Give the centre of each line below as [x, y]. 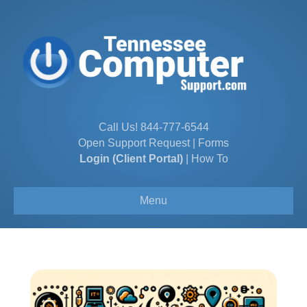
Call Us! [119, 127]
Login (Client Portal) [131, 158]
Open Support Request [134, 143]
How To [209, 158]
